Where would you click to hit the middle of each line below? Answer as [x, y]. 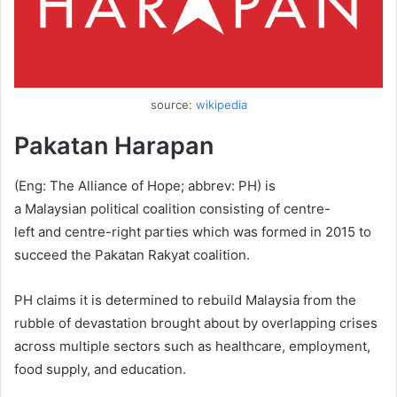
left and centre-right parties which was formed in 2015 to [193, 231]
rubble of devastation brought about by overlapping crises [196, 323]
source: [173, 105]
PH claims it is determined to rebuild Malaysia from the [185, 300]
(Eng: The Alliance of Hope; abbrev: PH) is [145, 185]
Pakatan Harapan [114, 146]
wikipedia [221, 105]
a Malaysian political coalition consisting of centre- [172, 208]
